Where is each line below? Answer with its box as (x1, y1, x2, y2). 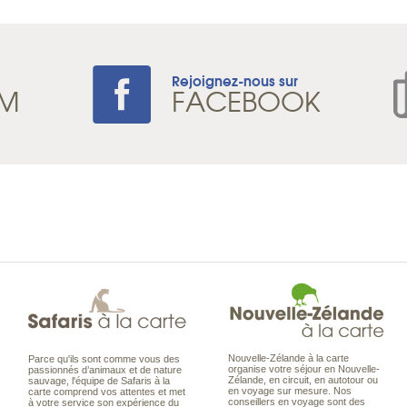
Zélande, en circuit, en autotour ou (228, 373, 378, 385)
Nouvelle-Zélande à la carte (228, 352, 349, 363)
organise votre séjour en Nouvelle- (228, 362, 380, 374)
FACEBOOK (172, 80, 321, 121)
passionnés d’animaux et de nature (28, 364, 182, 375)
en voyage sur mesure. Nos (228, 384, 352, 396)
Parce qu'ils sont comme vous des (28, 353, 180, 364)
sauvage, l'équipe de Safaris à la (28, 375, 170, 386)
